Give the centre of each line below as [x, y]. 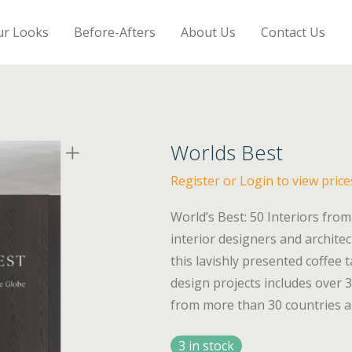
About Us [209, 32]
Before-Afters [115, 32]
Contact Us [293, 32]
